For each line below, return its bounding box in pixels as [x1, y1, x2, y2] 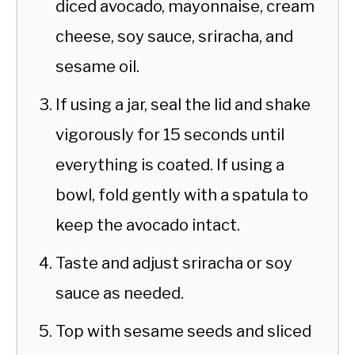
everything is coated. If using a [55, 155, 284, 175]
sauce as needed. [55, 284, 184, 303]
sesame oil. [55, 57, 139, 77]
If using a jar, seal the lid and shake [55, 95, 311, 115]
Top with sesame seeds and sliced [55, 322, 311, 342]
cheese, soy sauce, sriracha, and [55, 27, 293, 47]
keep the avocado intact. [55, 216, 240, 235]
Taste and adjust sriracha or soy [55, 254, 292, 273]
